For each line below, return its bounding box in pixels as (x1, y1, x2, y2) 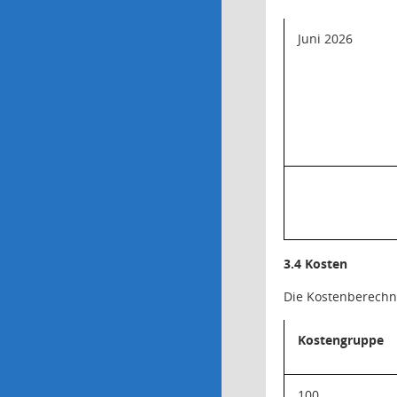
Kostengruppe (297, 331, 384, 348)
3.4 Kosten (284, 255, 347, 272)
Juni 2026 (297, 30, 353, 47)
